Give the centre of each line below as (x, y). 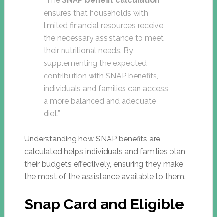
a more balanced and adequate (100, 101)
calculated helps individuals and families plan (104, 151)
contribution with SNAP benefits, (101, 76)
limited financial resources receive (103, 25)
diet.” (52, 113)
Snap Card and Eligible (104, 204)
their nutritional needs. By (88, 50)
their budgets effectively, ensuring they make (103, 164)
